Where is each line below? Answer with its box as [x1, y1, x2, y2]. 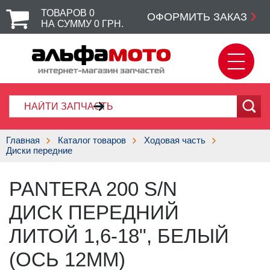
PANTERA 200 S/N [9, 178, 177, 201]
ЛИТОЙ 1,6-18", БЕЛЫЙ [9, 225, 229, 248]
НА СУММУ [41, 19, 94, 29]
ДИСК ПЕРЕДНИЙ [9, 201, 179, 224]
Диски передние [6, 145, 72, 156]
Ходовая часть [144, 135, 206, 146]
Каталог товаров [58, 135, 126, 146]
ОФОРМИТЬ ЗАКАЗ [146, 11, 247, 23]
